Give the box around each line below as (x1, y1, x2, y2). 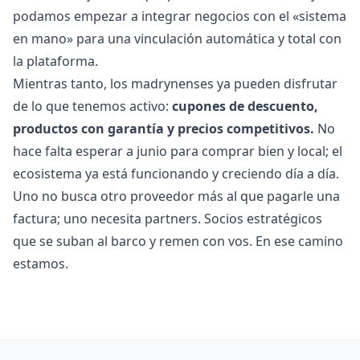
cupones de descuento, (172, 97, 318, 116)
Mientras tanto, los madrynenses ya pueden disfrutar (13, 75, 337, 93)
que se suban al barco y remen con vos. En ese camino (13, 232, 343, 251)
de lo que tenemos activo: (13, 97, 172, 116)
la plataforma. (13, 52, 98, 71)
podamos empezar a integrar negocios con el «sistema (13, 7, 346, 26)
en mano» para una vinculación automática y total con (13, 30, 342, 48)
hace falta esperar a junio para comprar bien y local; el (13, 142, 342, 161)
